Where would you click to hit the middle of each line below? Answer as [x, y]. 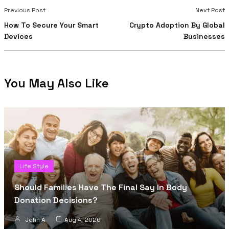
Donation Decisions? [56, 200]
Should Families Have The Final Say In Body [101, 187]
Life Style [34, 166]
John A [36, 220]
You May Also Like [56, 83]
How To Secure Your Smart [51, 25]
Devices [18, 36]
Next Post [210, 10]
